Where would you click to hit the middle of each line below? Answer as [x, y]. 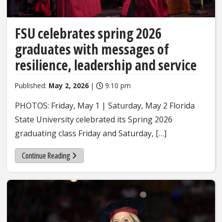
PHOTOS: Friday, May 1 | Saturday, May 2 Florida [105, 106]
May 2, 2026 [69, 86]
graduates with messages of [92, 49]
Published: [32, 86]
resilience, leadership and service [106, 65]
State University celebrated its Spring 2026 [94, 120]
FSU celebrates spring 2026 [88, 33]
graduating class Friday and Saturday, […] [91, 134]
